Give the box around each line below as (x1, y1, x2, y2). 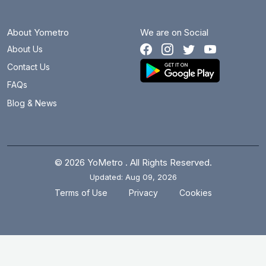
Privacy (128, 188, 158, 198)
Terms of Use (54, 188, 107, 198)
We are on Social (140, 27, 208, 39)
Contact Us (7, 62, 50, 72)
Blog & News (7, 97, 57, 108)
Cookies (179, 188, 212, 198)
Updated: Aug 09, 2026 (89, 172, 177, 182)
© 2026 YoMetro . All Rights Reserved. (54, 156, 212, 168)
